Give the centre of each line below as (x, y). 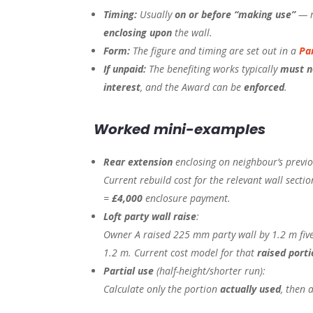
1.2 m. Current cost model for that (181, 253)
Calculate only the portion (162, 289)
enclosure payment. (187, 198)
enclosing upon (138, 33)
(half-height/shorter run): (210, 271)
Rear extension (138, 162)
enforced (264, 87)
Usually (156, 15)
